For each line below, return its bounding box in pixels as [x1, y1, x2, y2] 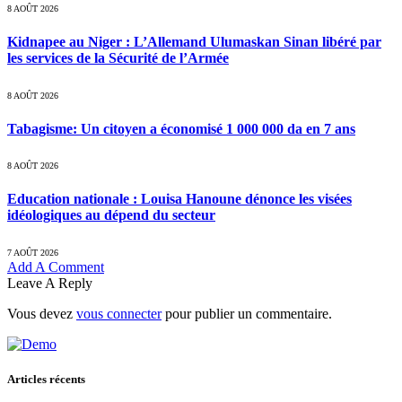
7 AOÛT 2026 [7, 247, 58, 258]
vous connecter [76, 305, 162, 321]
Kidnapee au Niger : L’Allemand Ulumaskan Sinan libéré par [7, 34, 381, 50]
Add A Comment [7, 258, 104, 275]
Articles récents [7, 371, 85, 386]
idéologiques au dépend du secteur [7, 207, 215, 223]
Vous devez [7, 305, 76, 321]
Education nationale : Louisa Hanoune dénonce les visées [7, 191, 352, 207]
